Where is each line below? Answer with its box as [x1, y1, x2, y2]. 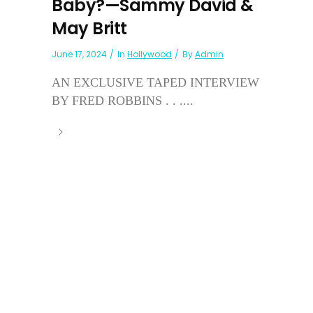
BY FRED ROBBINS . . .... [52, 93, 194, 108]
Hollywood [127, 48, 172, 60]
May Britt [52, 16, 127, 40]
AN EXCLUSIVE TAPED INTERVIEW [52, 75, 259, 89]
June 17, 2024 [52, 48, 107, 60]
